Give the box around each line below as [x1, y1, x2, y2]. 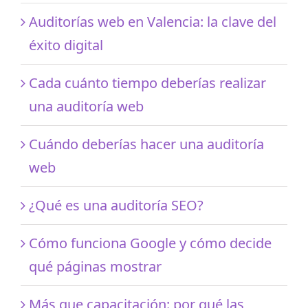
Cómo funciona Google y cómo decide [29, 233, 272, 252]
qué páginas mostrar [29, 256, 162, 276]
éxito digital [29, 35, 103, 54]
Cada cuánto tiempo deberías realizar [29, 73, 266, 92]
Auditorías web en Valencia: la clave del [29, 12, 276, 31]
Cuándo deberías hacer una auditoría [29, 134, 264, 153]
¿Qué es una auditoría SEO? [29, 195, 203, 214]
